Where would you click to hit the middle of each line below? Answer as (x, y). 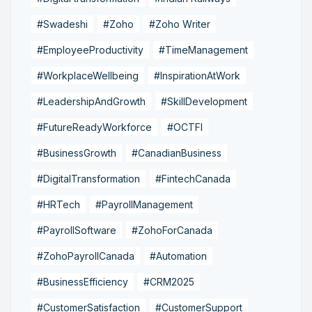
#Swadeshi (62, 24)
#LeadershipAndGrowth (91, 101)
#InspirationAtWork (197, 75)
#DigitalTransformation (88, 178)
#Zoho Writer (180, 24)
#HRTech (58, 204)
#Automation (178, 256)
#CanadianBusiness (177, 153)
